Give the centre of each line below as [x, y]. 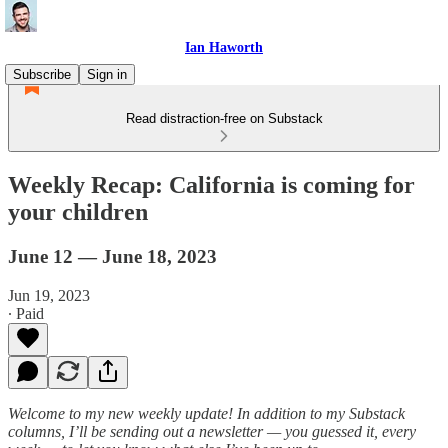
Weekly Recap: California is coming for [211, 184]
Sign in [107, 74]
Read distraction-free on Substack [224, 118]
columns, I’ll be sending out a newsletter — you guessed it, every [212, 431]
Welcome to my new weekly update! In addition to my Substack [206, 413]
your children [78, 211]
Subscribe [42, 74]
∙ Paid [26, 313]
